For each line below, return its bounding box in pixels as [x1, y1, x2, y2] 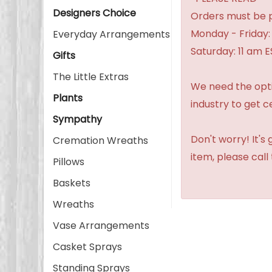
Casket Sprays [53, 240, 122, 254]
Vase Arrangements [53, 219, 149, 233]
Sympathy [53, 112, 102, 126]
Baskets [53, 176, 90, 190]
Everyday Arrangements [53, 27, 170, 41]
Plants [53, 91, 83, 105]
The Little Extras [53, 70, 129, 84]
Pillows [53, 155, 84, 169]
